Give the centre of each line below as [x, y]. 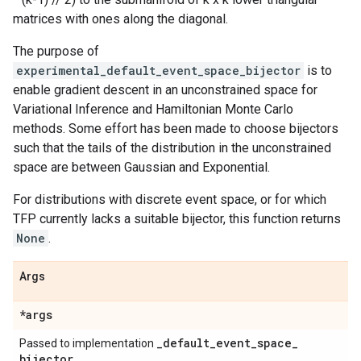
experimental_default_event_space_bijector [158, 71]
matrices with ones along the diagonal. [120, 19]
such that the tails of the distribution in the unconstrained [172, 148]
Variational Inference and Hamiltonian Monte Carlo [153, 109]
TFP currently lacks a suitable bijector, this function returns [177, 219]
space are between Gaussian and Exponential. [141, 167]
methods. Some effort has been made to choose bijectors [176, 129]
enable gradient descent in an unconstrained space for [165, 90]
